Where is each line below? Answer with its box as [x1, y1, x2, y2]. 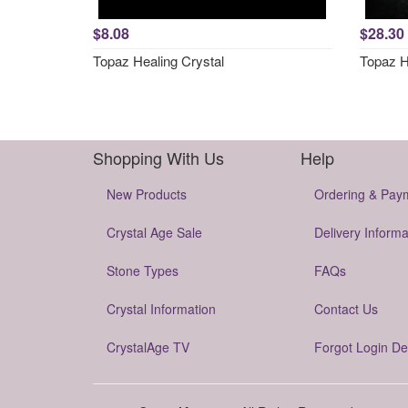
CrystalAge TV [107, 338, 189, 356]
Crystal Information [107, 300, 216, 318]
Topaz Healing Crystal [93, 51, 224, 70]
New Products [107, 185, 187, 203]
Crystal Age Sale [107, 223, 202, 241]
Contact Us [313, 300, 378, 318]
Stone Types [107, 261, 178, 280]
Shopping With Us [93, 146, 224, 169]
